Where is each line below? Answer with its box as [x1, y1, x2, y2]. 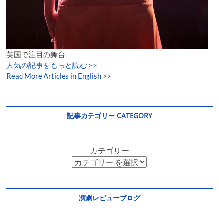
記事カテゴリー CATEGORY [66, 111, 152, 121]
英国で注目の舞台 [6, 50, 66, 59]
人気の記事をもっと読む [6, 61, 88, 70]
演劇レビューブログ [78, 193, 140, 203]
